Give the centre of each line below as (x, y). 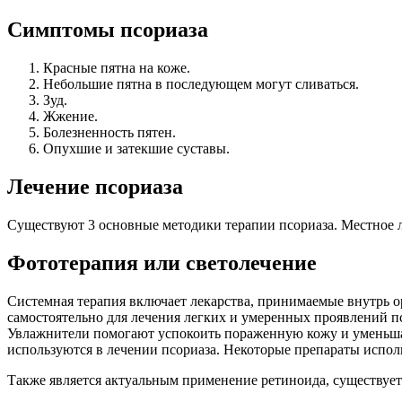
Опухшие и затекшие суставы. (136, 149)
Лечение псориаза (95, 187)
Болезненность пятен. (109, 133)
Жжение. (70, 117)
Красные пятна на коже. (117, 68)
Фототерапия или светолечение (162, 262)
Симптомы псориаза (108, 30)
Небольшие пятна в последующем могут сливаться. (201, 84)
